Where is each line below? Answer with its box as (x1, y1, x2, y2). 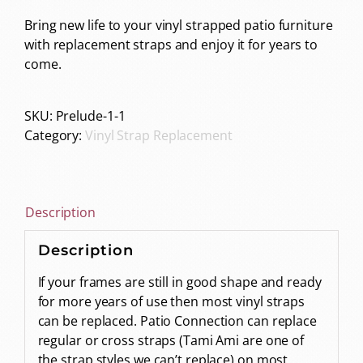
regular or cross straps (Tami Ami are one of (37, 331, 305, 350)
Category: (24, 126, 86, 144)
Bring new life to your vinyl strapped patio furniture (24, 15, 333, 34)
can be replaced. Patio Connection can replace (37, 312, 317, 331)
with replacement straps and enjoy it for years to (24, 35, 318, 53)
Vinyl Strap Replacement (85, 126, 233, 144)
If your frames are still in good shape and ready (37, 273, 322, 292)
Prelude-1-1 (55, 106, 126, 125)
